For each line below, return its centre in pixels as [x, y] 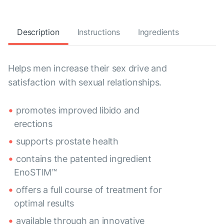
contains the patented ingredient [84, 159]
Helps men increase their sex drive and [87, 68]
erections [33, 124]
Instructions [98, 32]
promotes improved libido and [78, 110]
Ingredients [158, 32]
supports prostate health [67, 141]
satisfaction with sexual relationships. [85, 82]
